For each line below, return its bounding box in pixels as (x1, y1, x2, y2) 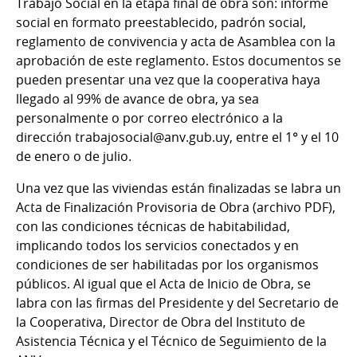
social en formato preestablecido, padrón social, (16, 13, 306, 31)
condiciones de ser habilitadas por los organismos (16, 255, 319, 273)
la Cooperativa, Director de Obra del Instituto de (16, 312, 305, 331)
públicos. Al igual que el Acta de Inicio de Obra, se (16, 274, 311, 292)
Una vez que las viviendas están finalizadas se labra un (16, 178, 341, 197)
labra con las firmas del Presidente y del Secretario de (16, 293, 339, 312)
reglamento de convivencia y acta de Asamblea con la (16, 32, 335, 50)
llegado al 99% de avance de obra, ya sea (16, 89, 259, 108)
